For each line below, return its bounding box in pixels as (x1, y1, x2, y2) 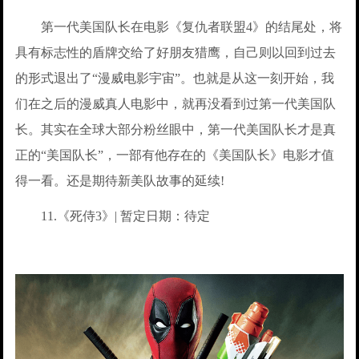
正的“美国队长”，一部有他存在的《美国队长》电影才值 (15, 147, 335, 162)
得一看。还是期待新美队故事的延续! (15, 173, 225, 188)
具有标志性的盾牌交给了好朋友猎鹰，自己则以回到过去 (15, 45, 337, 59)
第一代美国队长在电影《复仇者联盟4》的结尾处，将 (15, 19, 343, 34)
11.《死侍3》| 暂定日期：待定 (15, 208, 211, 223)
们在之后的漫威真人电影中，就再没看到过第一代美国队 (15, 96, 337, 111)
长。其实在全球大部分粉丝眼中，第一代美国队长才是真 (15, 122, 337, 136)
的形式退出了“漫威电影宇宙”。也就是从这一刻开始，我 (15, 71, 335, 85)
